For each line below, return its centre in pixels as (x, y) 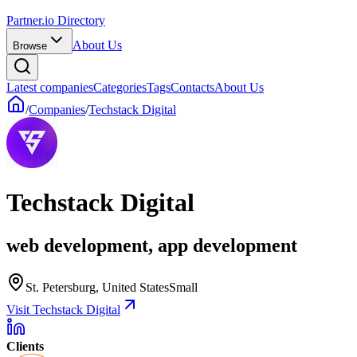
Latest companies (50, 87)
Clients (25, 346)
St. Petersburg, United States (97, 287)
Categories (120, 87)
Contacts (192, 87)
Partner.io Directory (56, 20)
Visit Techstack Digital (63, 309)
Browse (30, 46)
